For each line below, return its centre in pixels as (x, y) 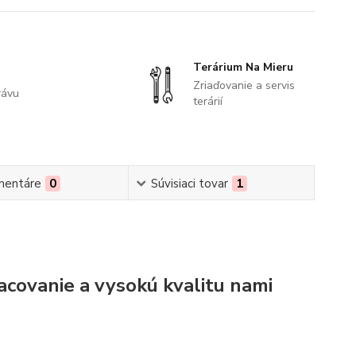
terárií (207, 101)
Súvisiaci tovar (189, 184)
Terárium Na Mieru (243, 67)
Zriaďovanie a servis (244, 85)
